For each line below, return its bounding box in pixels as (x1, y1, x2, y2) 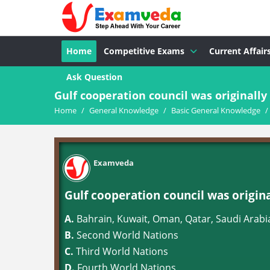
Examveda (93, 157, 134, 168)
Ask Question (66, 71, 122, 83)
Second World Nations (74, 228, 178, 242)
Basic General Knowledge (171, 105, 260, 116)
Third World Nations (74, 245, 168, 258)
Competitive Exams (104, 45, 184, 57)
